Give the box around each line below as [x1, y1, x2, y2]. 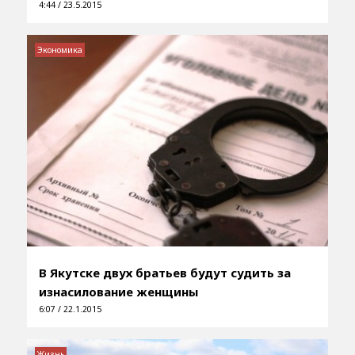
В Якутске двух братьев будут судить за [38, 265, 291, 281]
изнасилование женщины [38, 284, 198, 300]
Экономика [36, 44, 82, 56]
